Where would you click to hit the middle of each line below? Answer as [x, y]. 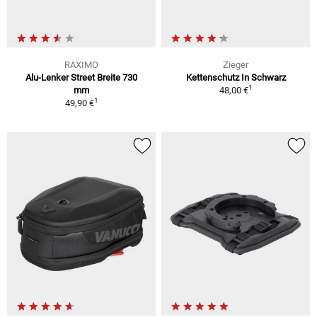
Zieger [236, 65]
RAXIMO [81, 65]
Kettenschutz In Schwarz [236, 78]
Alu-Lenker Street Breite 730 [81, 78]
